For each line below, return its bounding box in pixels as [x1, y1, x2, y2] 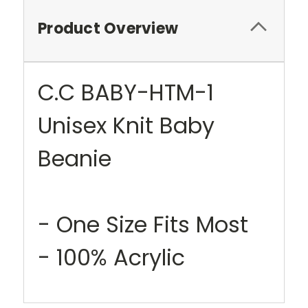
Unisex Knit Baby [38, 110, 214, 142]
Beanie [38, 143, 111, 175]
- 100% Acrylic [38, 242, 185, 274]
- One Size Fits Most [38, 209, 248, 241]
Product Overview [38, 18, 178, 40]
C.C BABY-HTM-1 [38, 77, 214, 109]
